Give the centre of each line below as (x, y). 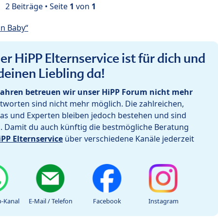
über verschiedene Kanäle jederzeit (128, 138)
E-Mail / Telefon (51, 201)
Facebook (107, 201)
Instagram (163, 201)
